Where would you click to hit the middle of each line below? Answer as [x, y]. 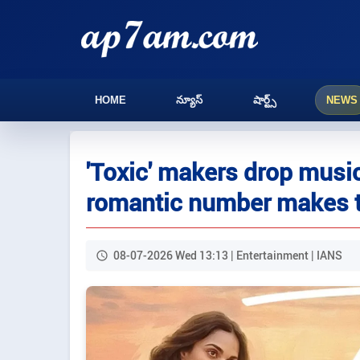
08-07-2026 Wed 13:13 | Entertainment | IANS [228, 255]
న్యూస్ [190, 100]
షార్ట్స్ [264, 100]
